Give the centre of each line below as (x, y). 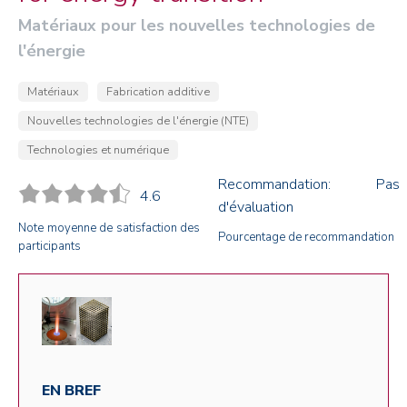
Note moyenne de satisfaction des (109, 228)
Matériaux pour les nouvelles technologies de (197, 25)
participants (50, 246)
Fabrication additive (158, 92)
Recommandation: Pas (309, 184)
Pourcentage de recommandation (306, 237)
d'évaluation (256, 207)
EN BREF (71, 391)
